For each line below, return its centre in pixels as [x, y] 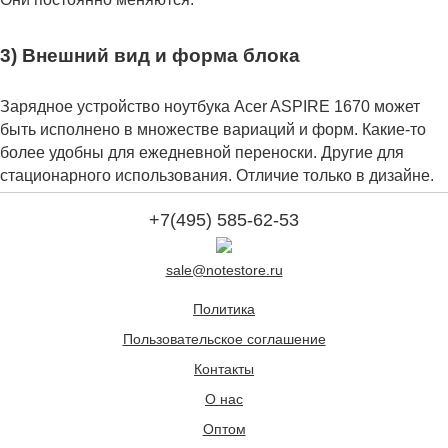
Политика [224, 309]
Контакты [224, 369]
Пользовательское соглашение [224, 339]
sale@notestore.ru [224, 270]
